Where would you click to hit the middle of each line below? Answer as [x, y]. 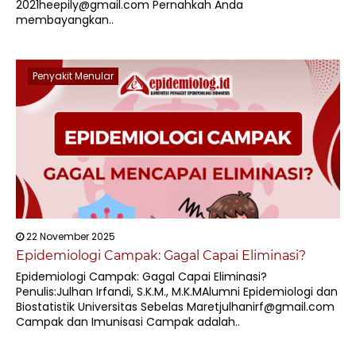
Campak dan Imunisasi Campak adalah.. [128, 322]
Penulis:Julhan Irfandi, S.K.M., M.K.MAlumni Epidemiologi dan [177, 292]
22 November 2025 [70, 236]
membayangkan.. [65, 20]
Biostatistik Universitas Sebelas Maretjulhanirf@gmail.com [175, 307]
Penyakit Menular [73, 76]
